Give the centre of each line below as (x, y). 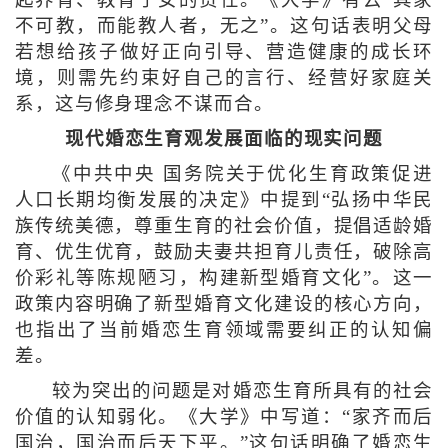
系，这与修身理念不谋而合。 (144, 104)
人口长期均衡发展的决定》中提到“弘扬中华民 (224, 200)
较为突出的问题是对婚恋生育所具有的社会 (242, 391)
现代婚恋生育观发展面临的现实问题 (224, 139)
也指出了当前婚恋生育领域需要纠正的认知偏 (224, 330)
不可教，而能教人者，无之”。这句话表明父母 (224, 26)
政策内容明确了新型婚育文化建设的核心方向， (224, 304)
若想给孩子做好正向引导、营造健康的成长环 (224, 52)
